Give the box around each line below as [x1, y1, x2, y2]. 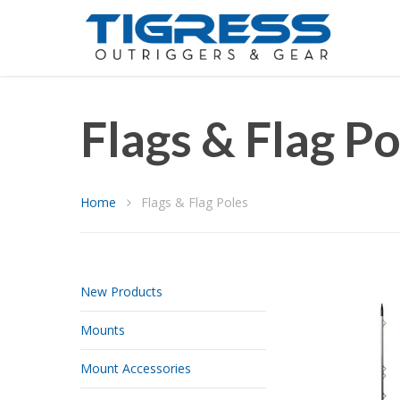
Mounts [80, 321, 125, 338]
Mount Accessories [80, 360, 191, 377]
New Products [80, 283, 162, 300]
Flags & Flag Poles [137, 194, 248, 211]
